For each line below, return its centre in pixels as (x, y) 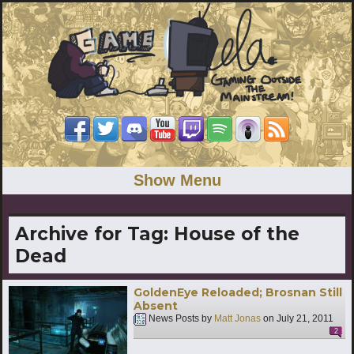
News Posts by (180, 319)
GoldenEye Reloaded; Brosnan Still (238, 292)
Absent (156, 305)
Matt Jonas (237, 319)
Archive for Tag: (94, 233)
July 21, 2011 (305, 319)
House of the (237, 233)
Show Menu (177, 180)
